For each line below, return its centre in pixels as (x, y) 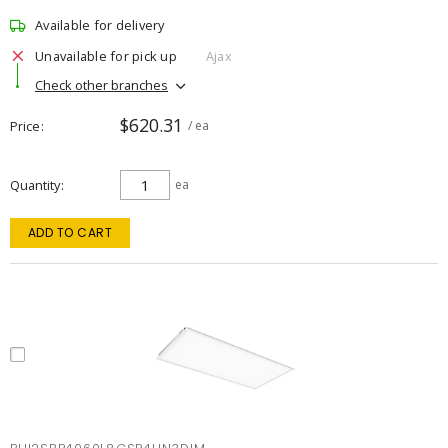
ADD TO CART (70, 232)
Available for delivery (100, 25)
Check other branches (101, 84)
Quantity (35, 185)
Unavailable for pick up (106, 55)
